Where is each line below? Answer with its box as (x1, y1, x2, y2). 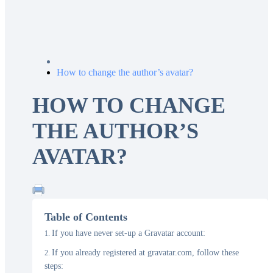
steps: (44, 261, 63, 271)
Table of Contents (44, 211, 127, 224)
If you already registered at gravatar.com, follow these (52, 248, 239, 258)
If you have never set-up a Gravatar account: (52, 229, 205, 238)
